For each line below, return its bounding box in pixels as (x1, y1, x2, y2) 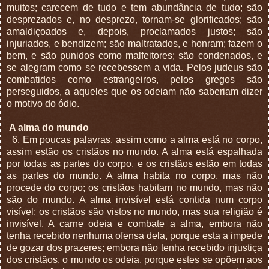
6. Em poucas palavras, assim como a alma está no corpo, (12, 134, 263, 145)
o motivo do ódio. (7, 98, 79, 109)
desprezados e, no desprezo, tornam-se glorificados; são (7, 14, 262, 25)
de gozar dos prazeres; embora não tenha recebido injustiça (7, 242, 262, 253)
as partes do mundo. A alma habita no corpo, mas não (7, 170, 262, 181)
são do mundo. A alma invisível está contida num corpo (7, 194, 262, 205)
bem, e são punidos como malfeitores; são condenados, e (7, 50, 262, 61)
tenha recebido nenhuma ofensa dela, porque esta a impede (7, 230, 262, 241)
